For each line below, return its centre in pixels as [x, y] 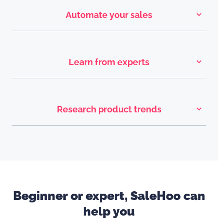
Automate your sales [109, 15]
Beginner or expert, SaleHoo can [109, 196]
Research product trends [109, 109]
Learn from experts [109, 62]
